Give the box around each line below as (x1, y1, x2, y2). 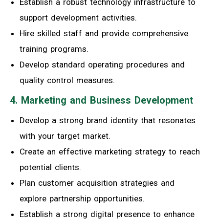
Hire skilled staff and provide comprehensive (20, 28, 188, 38)
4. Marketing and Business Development (10, 94, 193, 106)
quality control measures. (20, 75, 115, 85)
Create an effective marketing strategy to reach (20, 146, 200, 156)
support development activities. (20, 12, 137, 22)
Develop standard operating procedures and (20, 59, 185, 69)
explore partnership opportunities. (20, 193, 145, 203)
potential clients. (20, 162, 81, 172)
